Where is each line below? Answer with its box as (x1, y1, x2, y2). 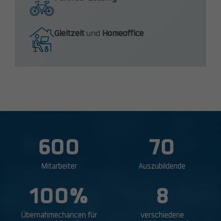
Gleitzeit (54, 28, 84, 39)
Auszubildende (139, 161, 185, 172)
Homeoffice (102, 28, 144, 39)
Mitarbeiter (41, 161, 77, 172)
